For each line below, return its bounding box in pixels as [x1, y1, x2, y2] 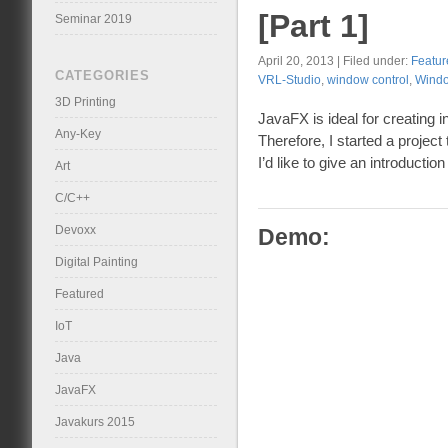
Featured [54, 286, 104, 301]
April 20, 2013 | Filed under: [257, 53, 411, 68]
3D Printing [54, 94, 116, 109]
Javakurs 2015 [54, 414, 135, 429]
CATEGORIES [54, 67, 150, 83]
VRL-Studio [257, 72, 321, 87]
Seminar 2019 [54, 11, 132, 26]
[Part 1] [257, 7, 369, 44]
